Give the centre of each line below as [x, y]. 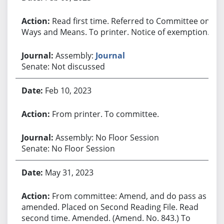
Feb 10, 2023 [68, 90]
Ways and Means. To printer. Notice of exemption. [115, 32]
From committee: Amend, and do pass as [129, 196]
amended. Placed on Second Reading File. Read [110, 207]
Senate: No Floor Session [68, 148]
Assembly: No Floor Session [107, 137]
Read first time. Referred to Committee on [131, 21]
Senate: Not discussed [63, 66]
